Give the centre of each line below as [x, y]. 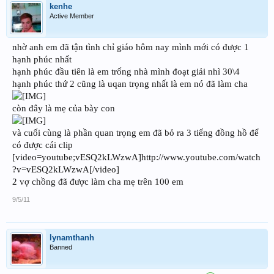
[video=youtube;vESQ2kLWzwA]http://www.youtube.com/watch [136, 157]
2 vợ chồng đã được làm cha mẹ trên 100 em [98, 181]
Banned [61, 247]
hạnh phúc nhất [42, 59]
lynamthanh [72, 237]
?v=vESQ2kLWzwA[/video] [66, 169]
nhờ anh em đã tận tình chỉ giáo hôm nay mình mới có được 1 [131, 47]
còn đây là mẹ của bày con [64, 108]
